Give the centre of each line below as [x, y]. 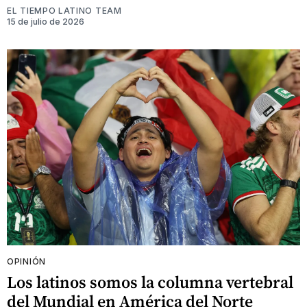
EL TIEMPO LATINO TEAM [64, 11]
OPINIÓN [26, 261]
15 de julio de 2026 [46, 22]
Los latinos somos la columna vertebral [150, 282]
